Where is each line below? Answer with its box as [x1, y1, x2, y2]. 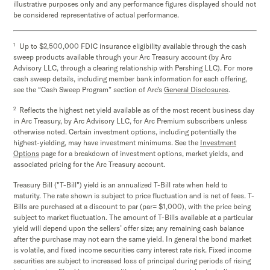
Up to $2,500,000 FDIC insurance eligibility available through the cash [19, 41, 246, 51]
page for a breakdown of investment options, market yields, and [39, 148, 243, 158]
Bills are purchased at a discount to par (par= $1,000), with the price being [13, 201, 251, 211]
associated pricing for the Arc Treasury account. [13, 159, 165, 169]
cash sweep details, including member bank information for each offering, [13, 74, 247, 83]
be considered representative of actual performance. [13, 10, 179, 19]
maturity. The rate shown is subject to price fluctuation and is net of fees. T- [13, 190, 254, 200]
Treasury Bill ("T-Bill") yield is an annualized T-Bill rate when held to [13, 180, 228, 189]
